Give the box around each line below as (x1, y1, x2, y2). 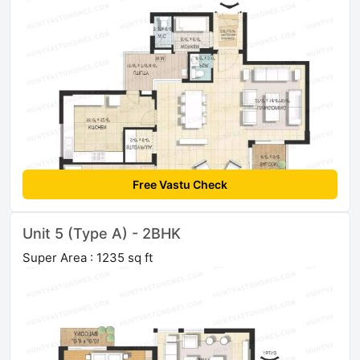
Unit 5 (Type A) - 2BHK (22, 225, 181, 243)
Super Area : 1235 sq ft (22, 250, 153, 266)
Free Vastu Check (133, 178, 227, 192)
